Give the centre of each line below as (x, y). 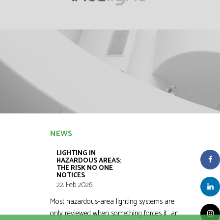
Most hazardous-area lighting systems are (112, 202)
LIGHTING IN (76, 153)
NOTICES (71, 176)
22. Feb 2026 (75, 185)
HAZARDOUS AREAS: (89, 161)
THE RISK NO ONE (85, 168)
